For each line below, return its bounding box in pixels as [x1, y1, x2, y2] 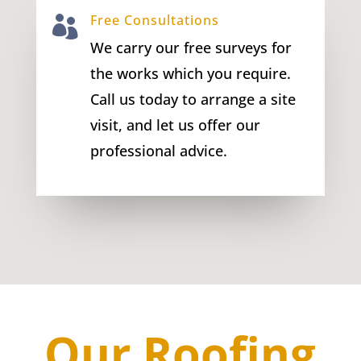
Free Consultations [89, 10, 219, 29]
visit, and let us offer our [89, 114, 260, 135]
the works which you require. [89, 63, 291, 83]
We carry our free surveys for [89, 37, 292, 57]
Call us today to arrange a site [89, 89, 296, 109]
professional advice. [89, 140, 231, 160]
